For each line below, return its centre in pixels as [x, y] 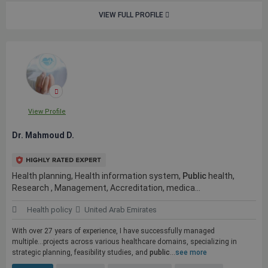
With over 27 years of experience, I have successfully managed [113, 231]
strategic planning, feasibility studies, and [81, 252]
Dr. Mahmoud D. [43, 135]
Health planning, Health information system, [97, 176]
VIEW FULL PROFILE [132, 15]
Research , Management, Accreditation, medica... [106, 188]
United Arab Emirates [121, 210]
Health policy [49, 210]
